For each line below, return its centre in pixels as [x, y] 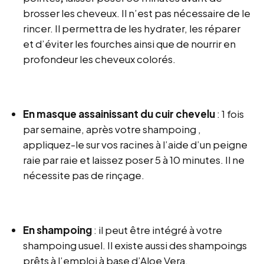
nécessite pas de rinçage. [84, 175]
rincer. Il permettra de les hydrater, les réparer [132, 29]
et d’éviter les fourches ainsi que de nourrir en [130, 44]
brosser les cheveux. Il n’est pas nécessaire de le [137, 13]
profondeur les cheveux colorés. [100, 59]
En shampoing [58, 230]
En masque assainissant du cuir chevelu [119, 114]
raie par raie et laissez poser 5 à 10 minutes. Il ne [134, 160]
